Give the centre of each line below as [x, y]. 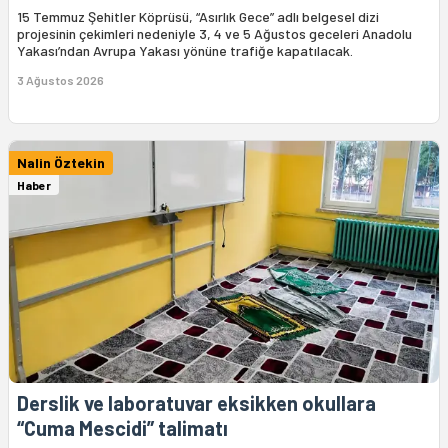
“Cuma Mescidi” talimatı [122, 427]
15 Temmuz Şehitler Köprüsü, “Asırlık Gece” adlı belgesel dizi [198, 16]
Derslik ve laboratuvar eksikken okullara [196, 402]
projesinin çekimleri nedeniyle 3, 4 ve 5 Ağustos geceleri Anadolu [214, 33]
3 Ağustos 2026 [60, 79]
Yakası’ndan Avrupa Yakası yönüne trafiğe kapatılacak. [185, 50]
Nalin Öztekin [61, 162]
